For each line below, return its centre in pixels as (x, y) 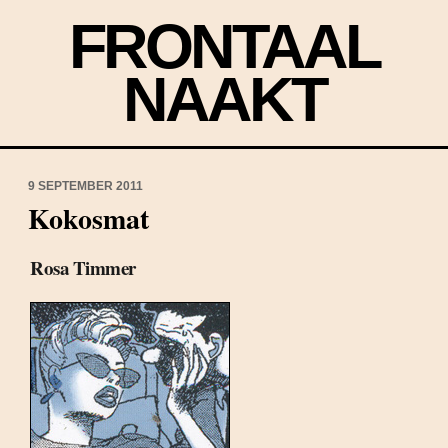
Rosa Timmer (83, 267)
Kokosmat (88, 218)
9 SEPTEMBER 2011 (85, 186)
